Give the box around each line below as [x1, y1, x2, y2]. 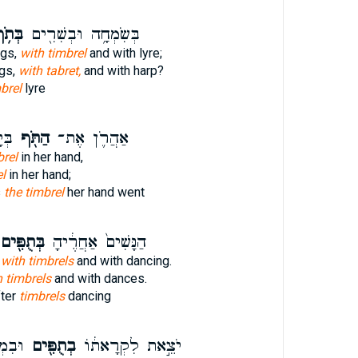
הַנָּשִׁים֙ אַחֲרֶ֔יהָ [44, 232, 146, 253]
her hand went [63, 185, 145, 200]
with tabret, [18, 63, 81, 78]
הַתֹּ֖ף [12, 128, 50, 149]
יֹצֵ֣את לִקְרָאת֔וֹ [75, 336, 181, 356]
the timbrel [3, 185, 64, 200]
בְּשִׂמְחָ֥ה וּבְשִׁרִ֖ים [22, 24, 140, 45]
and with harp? [80, 63, 164, 78]
